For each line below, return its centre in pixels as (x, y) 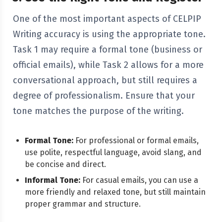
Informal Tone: (53, 180)
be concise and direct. (65, 164)
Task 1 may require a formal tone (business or (108, 50)
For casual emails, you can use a (139, 180)
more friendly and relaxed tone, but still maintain (115, 192)
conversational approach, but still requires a (105, 80)
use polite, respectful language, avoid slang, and (113, 152)
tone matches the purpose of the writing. (98, 111)
